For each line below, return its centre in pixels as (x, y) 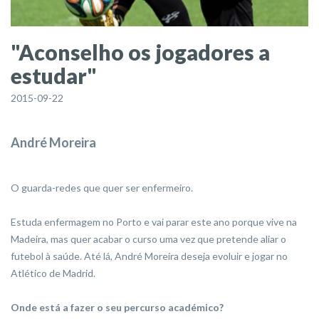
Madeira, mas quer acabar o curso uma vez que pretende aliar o (148, 239)
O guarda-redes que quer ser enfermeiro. (102, 188)
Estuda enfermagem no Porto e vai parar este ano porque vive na (154, 222)
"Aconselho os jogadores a (140, 52)
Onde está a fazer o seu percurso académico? (117, 308)
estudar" (54, 76)
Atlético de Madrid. (53, 273)
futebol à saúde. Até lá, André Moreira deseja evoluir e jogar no (149, 256)
